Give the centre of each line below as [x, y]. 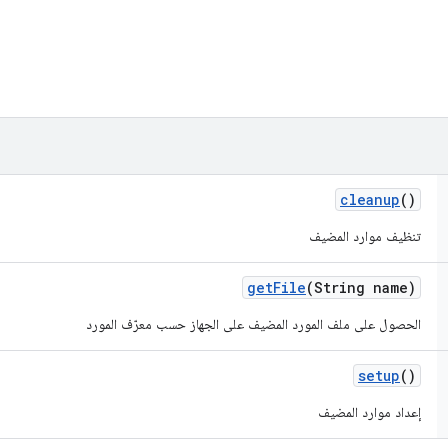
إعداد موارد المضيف [369, 412]
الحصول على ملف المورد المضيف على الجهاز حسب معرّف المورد [253, 324]
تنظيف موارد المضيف [365, 236]
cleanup [370, 199]
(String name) [361, 287]
